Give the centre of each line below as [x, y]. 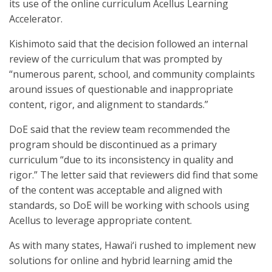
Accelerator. [36, 19]
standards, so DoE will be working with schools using [129, 205]
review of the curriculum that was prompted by [116, 59]
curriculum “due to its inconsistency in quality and [121, 160]
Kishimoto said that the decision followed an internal [128, 44]
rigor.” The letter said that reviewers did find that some [134, 175]
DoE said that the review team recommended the [120, 129]
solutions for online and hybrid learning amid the [121, 260]
